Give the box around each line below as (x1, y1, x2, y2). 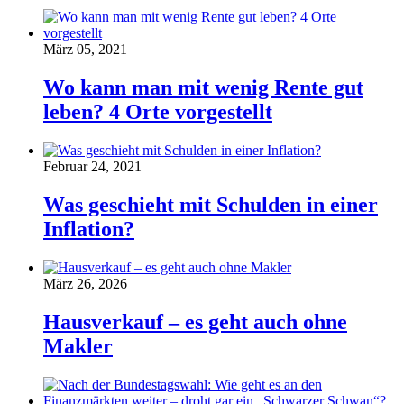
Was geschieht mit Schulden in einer (43, 192, 378, 216)
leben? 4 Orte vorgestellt (43, 100, 272, 124)
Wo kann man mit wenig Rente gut (43, 76, 363, 100)
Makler (43, 334, 113, 358)
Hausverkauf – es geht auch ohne (43, 309, 347, 334)
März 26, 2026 (43, 275, 127, 291)
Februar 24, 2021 (43, 159, 142, 174)
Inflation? (43, 216, 134, 241)
